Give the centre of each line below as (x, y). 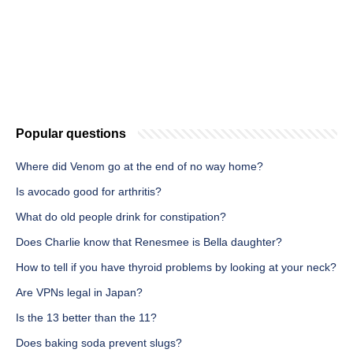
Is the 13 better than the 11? (86, 318)
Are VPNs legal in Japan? (79, 293)
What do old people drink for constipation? (121, 217)
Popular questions (71, 134)
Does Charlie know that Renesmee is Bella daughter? (149, 242)
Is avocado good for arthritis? (89, 192)
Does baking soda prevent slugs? (99, 343)
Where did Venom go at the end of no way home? (139, 167)
